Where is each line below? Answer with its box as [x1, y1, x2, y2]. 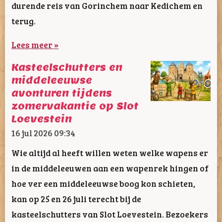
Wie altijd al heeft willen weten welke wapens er [11, 147, 208, 159]
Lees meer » [11, 39, 58, 51]
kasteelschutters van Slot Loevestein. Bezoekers [11, 208, 208, 221]
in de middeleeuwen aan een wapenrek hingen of [11, 162, 209, 174]
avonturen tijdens [11, 87, 112, 100]
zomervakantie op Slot [11, 100, 139, 112]
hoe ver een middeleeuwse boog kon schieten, [11, 177, 195, 190]
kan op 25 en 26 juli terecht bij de [11, 193, 141, 205]
